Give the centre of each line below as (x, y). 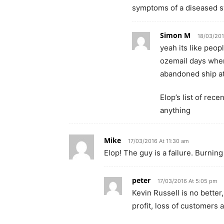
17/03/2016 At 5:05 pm (187, 181)
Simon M (175, 35)
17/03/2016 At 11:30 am (158, 141)
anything (175, 110)
